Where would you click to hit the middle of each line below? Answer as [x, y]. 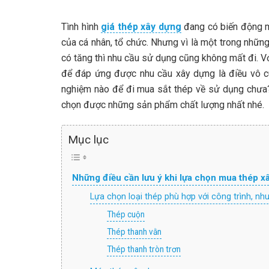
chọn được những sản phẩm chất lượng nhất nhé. [163, 105]
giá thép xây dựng [141, 27]
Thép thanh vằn [134, 232]
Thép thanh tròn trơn [144, 249]
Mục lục [88, 140]
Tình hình [81, 27]
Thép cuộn [126, 215]
